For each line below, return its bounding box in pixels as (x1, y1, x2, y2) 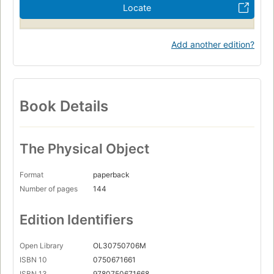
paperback (93, 170, 130, 180)
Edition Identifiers (20, 212, 133, 228)
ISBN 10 (20, 255, 47, 265)
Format (20, 170, 43, 180)
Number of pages (20, 184, 78, 194)
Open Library (20, 241, 64, 251)
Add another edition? (171, 39, 254, 50)
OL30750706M (93, 241, 146, 251)
